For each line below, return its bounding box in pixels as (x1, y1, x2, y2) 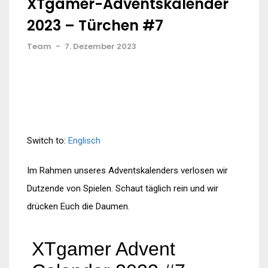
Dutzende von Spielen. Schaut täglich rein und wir (27, 183, 218, 194)
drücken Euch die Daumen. (27, 201, 130, 212)
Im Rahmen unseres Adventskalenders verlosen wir (27, 165, 228, 176)
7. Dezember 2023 (65, 41, 136, 52)
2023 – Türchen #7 (27, 16, 163, 35)
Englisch (68, 135, 100, 146)
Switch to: (27, 135, 68, 146)
